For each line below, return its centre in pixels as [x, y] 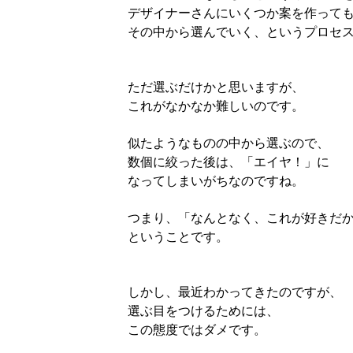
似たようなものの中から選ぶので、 [229, 143]
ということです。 [178, 236]
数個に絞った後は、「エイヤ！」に [229, 162]
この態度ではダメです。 [197, 329]
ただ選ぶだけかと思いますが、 [216, 87]
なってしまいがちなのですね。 [216, 180]
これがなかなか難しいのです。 [216, 106]
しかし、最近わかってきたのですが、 [235, 292]
